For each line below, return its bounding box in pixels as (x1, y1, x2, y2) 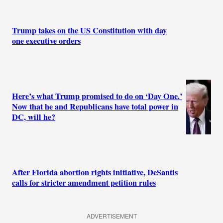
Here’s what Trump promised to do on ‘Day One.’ (12, 90, 182, 103)
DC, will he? (12, 111, 55, 123)
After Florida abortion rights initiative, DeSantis (12, 166, 178, 179)
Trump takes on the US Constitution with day (12, 24, 167, 36)
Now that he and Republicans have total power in (12, 101, 178, 113)
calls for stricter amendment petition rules (12, 177, 156, 189)
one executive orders (12, 34, 81, 47)
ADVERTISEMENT (86, 212, 137, 221)
